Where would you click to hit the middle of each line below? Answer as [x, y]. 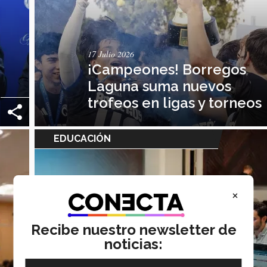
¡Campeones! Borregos [167, 69]
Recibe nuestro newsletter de [133, 229]
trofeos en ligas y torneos [175, 103]
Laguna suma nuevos [160, 86]
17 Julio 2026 [111, 54]
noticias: [133, 244]
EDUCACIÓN [82, 138]
